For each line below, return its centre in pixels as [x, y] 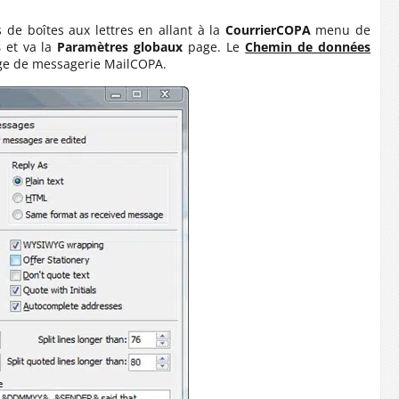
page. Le [214, 47]
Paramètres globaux [120, 47]
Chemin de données [308, 47]
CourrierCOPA [268, 30]
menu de [341, 30]
